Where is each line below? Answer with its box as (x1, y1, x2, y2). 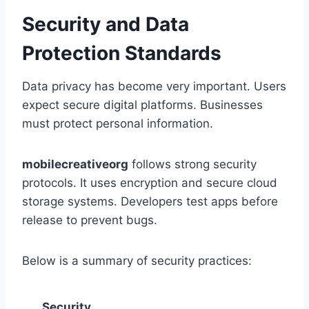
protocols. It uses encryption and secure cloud (22, 176, 277, 190)
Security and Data (22, 12, 189, 37)
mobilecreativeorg (22, 157, 128, 172)
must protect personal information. (22, 117, 213, 131)
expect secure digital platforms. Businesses (22, 98, 263, 112)
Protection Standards (22, 41, 221, 66)
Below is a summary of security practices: (22, 254, 252, 268)
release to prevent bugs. (22, 213, 157, 228)
